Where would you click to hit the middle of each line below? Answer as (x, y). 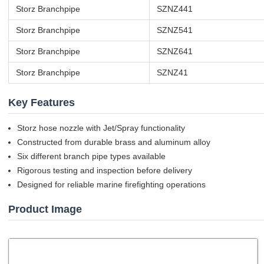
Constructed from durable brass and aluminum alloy (114, 142)
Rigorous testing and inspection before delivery (105, 170)
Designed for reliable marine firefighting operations (111, 184)
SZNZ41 (172, 72)
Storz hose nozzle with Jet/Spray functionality (101, 128)
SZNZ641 (175, 51)
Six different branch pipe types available (91, 156)
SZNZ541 (175, 30)
